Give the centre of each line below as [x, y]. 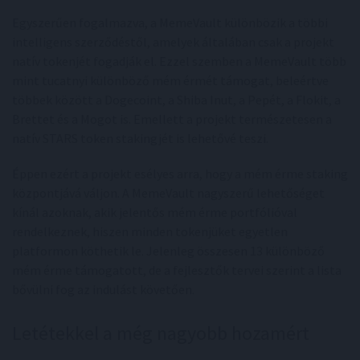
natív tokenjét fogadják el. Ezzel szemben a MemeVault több [179, 61]
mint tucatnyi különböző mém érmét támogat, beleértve [170, 81]
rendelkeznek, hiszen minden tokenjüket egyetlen [150, 232]
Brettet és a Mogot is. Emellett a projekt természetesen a [172, 119]
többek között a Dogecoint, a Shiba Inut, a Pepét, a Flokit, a [176, 100]
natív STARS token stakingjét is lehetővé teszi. [140, 139]
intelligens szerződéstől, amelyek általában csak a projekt [173, 42]
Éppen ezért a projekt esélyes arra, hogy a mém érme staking [180, 174]
